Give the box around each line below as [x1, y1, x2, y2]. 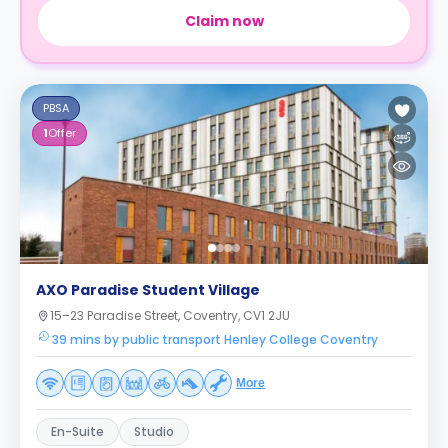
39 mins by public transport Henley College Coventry [52, 331, 378, 348]
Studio [134, 423, 174, 440]
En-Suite [51, 423, 104, 440]
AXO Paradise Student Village [36, 280, 260, 300]
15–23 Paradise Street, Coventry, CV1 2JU [50, 307, 290, 324]
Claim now [184, 11, 264, 31]
